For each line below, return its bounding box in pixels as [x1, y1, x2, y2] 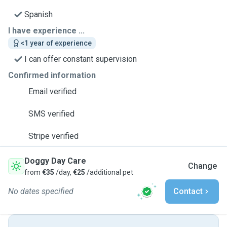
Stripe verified [28, 131, 79, 141]
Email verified [28, 87, 77, 96]
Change [188, 161, 217, 171]
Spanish [24, 10, 53, 19]
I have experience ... [8, 26, 85, 35]
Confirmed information [8, 70, 96, 80]
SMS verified [28, 109, 74, 119]
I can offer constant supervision [24, 54, 137, 64]
